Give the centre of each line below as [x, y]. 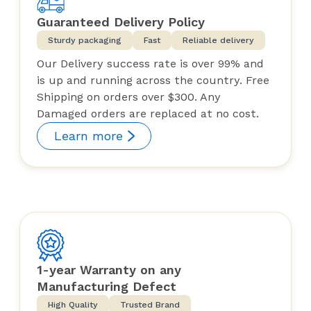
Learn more [89, 136]
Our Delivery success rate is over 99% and [150, 64]
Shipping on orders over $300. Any [129, 97]
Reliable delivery [218, 41]
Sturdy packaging [85, 41]
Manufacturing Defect [107, 287]
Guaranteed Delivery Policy [121, 22]
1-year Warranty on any [109, 270]
